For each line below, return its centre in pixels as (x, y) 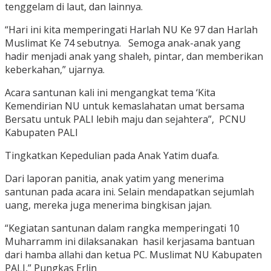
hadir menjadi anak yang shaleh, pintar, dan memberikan (134, 57)
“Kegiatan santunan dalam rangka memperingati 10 (122, 228)
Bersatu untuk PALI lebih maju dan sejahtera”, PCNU (126, 119)
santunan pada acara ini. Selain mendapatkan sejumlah (129, 192)
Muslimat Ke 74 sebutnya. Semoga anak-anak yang (123, 43)
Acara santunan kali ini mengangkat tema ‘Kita (110, 93)
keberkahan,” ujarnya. (55, 70)
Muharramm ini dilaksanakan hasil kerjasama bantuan (130, 242)
